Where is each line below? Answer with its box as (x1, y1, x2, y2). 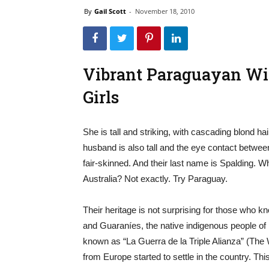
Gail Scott (94, 7, 128, 16)
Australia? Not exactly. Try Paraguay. (83, 174, 228, 184)
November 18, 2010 (135, 7, 195, 16)
